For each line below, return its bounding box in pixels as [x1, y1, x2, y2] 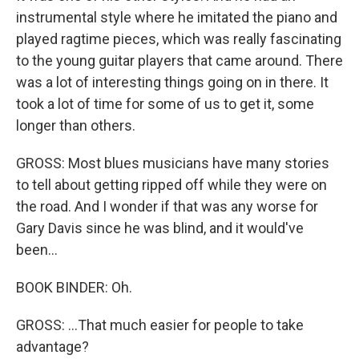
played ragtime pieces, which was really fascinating [16, 30, 341, 47]
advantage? [16, 338, 89, 355]
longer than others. [16, 117, 135, 134]
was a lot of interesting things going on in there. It [16, 74, 329, 91]
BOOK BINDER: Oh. [16, 279, 132, 296]
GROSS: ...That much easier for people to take [16, 317, 304, 333]
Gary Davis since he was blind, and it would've [16, 220, 304, 236]
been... [16, 241, 58, 258]
